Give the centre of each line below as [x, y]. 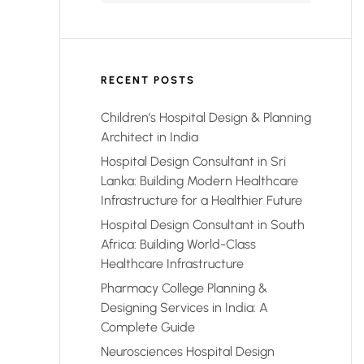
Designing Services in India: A [184, 308]
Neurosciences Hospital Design [188, 352]
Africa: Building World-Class [178, 245]
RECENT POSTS [148, 80]
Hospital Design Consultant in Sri [193, 162]
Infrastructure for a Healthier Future [201, 201]
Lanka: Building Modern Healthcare [199, 181]
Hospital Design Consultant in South [203, 225]
